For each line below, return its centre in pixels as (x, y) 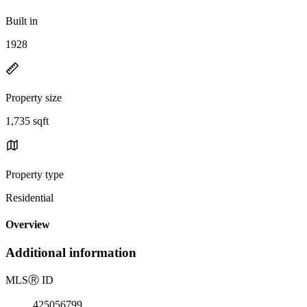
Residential (29, 197)
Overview (28, 225)
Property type (35, 174)
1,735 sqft (27, 121)
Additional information (71, 253)
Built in (22, 21)
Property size (34, 97)
